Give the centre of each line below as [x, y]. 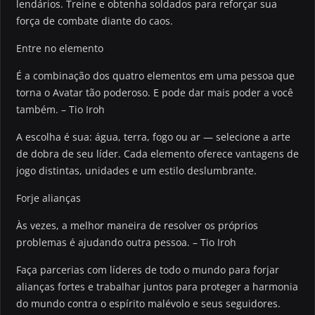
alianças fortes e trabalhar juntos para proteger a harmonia [157, 286]
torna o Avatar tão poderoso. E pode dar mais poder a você [155, 92]
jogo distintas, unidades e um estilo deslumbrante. [136, 170]
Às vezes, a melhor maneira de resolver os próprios [137, 225]
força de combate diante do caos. [95, 20]
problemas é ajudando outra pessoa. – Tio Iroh [126, 242]
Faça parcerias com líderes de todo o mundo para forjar [148, 269]
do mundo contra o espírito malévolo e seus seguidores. [148, 303]
